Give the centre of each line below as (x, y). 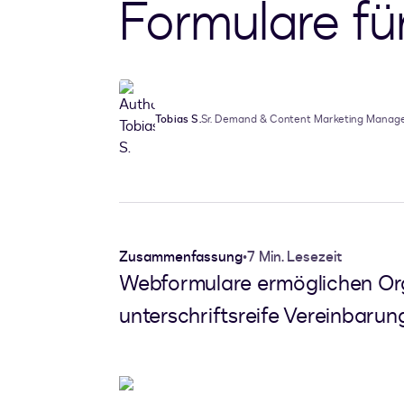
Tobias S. (178, 119)
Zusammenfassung (181, 257)
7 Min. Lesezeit (294, 257)
